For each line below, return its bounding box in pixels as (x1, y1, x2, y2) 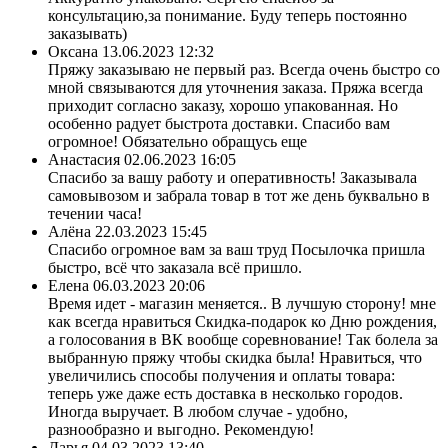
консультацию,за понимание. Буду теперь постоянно (48, 6, 407, 24)
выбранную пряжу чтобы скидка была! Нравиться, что (48, 348, 422, 366)
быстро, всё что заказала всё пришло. (48, 258, 302, 276)
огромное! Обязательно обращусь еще (48, 132, 307, 150)
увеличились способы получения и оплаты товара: (48, 366, 395, 384)
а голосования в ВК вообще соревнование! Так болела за (48, 330, 438, 348)
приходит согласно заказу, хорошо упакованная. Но (48, 96, 398, 114)
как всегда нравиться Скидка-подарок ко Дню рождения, (48, 312, 437, 330)
